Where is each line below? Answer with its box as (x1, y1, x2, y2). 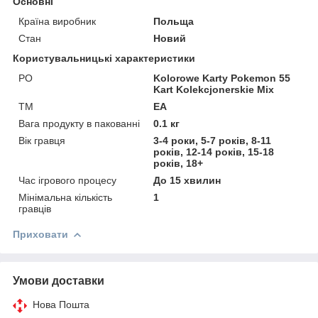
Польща (153, 15, 194, 27)
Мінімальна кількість (18, 191, 112, 203)
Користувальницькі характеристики (13, 52, 195, 64)
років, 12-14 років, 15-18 (153, 146, 275, 158)
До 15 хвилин (153, 174, 221, 186)
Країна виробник (18, 15, 96, 27)
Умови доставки (13, 274, 104, 287)
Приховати (13, 228, 68, 240)
